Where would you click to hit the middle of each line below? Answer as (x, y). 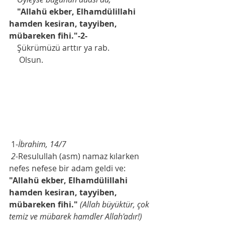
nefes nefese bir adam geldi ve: (67, 168)
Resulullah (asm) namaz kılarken (80, 156)
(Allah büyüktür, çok (116, 204)
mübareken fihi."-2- (48, 35)
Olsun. (32, 60)
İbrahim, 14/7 (42, 144)
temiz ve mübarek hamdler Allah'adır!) (76, 216)
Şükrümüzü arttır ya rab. (64, 47)
